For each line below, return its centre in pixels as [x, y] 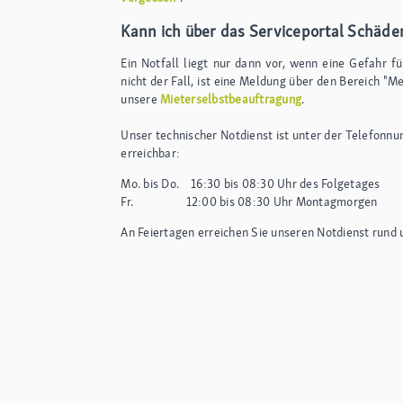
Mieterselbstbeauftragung [231, 99]
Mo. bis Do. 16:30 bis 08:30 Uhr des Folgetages [251, 183]
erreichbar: [151, 152]
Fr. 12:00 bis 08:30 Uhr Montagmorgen [249, 201]
